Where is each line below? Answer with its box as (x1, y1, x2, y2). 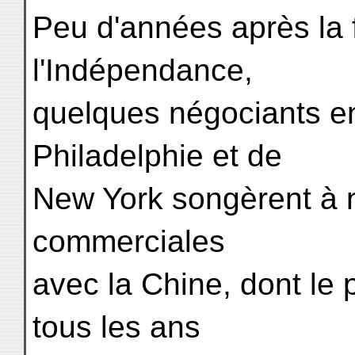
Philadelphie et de (32, 139, 282, 173)
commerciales (32, 224, 225, 258)
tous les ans (32, 310, 200, 344)
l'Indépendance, (32, 53, 253, 87)
